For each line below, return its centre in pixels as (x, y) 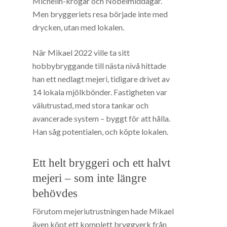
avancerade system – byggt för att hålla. (102, 119)
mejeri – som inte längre (90, 178)
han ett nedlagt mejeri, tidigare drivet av (101, 79)
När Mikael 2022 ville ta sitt (81, 53)
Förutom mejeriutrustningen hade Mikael (103, 211)
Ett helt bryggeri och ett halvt (102, 163)
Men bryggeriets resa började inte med (100, 14)
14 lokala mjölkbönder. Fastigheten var (100, 92)
